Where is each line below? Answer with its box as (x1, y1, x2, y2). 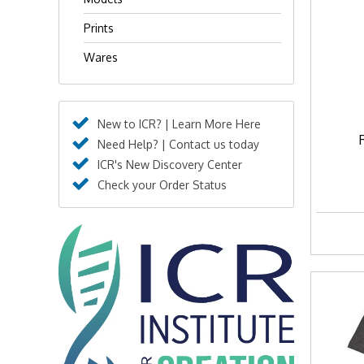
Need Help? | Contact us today (97, 137, 259, 151)
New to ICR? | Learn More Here (97, 117, 261, 131)
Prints (84, 21, 114, 35)
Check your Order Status (97, 178, 227, 192)
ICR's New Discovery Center (97, 158, 242, 171)
